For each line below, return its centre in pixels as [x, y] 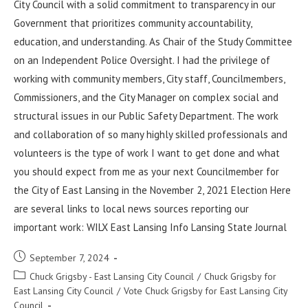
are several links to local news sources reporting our [131, 209]
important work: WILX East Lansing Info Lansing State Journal [153, 227]
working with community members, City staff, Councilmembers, [149, 79]
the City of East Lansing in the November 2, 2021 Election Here [152, 190]
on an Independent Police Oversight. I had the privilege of [142, 60]
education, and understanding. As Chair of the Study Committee [153, 42]
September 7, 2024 [69, 258]
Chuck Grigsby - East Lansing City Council [112, 276]
